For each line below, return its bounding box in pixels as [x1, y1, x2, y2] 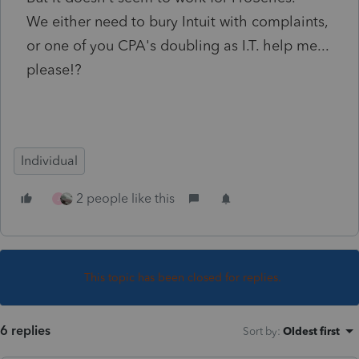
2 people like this [76, 190, 175, 206]
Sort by [243, 324, 277, 337]
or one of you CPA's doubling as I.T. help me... [26, 36, 329, 54]
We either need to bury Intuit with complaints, [26, 12, 328, 30]
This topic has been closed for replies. [84, 270, 281, 284]
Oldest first [283, 324, 340, 337]
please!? [26, 60, 82, 79]
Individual [21, 152, 78, 168]
